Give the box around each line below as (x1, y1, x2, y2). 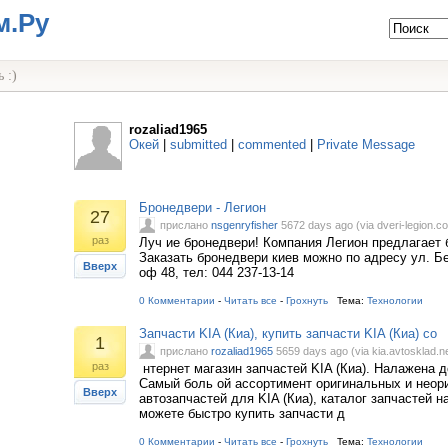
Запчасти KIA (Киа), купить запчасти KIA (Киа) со (139, 326, 437, 341)
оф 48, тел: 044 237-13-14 (139, 265, 294, 280)
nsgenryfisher (211, 219, 278, 231)
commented (238, 137, 306, 152)
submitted (170, 137, 227, 152)
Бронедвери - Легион (139, 200, 266, 215)
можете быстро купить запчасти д (139, 406, 345, 421)
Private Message (317, 137, 415, 152)
